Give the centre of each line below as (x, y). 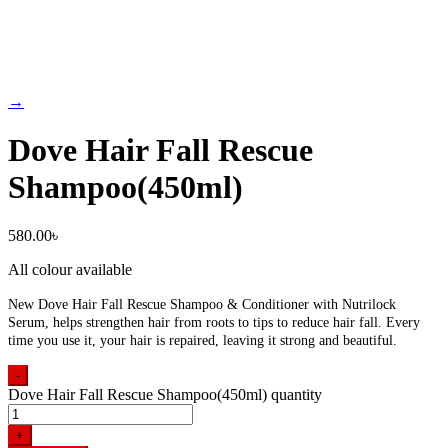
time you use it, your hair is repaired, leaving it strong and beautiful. (202, 341)
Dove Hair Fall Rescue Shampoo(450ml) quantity (165, 395)
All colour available (70, 270)
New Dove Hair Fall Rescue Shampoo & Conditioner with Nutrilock (202, 305)
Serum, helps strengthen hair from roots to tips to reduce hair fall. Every (214, 323)
